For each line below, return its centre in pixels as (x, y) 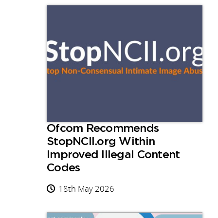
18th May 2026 (86, 189)
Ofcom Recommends (103, 129)
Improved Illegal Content (113, 155)
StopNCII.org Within (101, 142)
